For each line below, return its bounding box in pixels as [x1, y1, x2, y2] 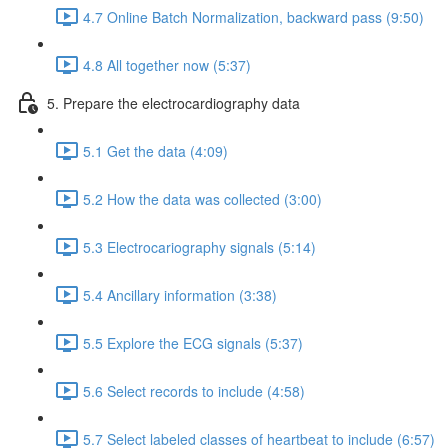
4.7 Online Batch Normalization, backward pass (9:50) [83, 6, 424, 27]
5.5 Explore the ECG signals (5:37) [83, 332, 303, 353]
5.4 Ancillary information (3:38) [83, 284, 277, 305]
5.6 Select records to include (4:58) [83, 380, 305, 401]
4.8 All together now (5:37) [83, 54, 251, 75]
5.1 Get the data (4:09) [83, 140, 228, 161]
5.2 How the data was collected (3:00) [83, 188, 322, 209]
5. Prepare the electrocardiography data [47, 92, 300, 113]
